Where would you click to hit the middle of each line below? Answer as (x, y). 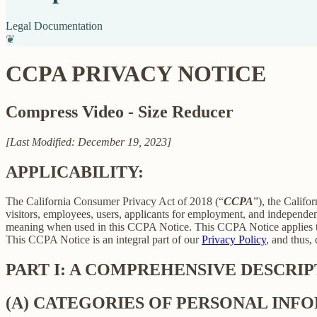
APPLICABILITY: (75, 172)
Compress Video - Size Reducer (120, 111)
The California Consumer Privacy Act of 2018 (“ (115, 202)
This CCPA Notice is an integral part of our (104, 240)
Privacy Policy (234, 240)
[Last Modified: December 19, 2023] (88, 142)
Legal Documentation (54, 25)
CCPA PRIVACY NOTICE (136, 74)
